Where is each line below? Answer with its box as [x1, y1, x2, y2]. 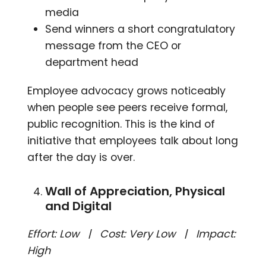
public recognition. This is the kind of [27, 116, 216, 131]
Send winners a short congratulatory [45, 21, 236, 36]
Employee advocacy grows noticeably [27, 83, 226, 98]
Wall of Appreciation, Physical [45, 182, 226, 199]
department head [45, 55, 139, 69]
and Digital [45, 197, 112, 214]
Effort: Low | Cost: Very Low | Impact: [27, 226, 236, 241]
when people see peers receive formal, [27, 100, 228, 115]
